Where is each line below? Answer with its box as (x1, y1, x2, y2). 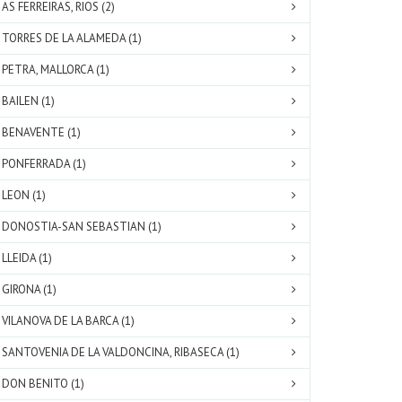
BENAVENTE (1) (2, 125, 81, 140)
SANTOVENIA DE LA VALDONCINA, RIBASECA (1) (2, 345, 240, 360)
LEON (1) (2, 188, 46, 203)
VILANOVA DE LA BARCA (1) (2, 313, 135, 328)
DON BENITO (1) (2, 376, 84, 391)
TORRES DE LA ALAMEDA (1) (2, 31, 142, 46)
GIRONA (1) (2, 282, 57, 297)
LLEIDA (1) (2, 250, 52, 266)
